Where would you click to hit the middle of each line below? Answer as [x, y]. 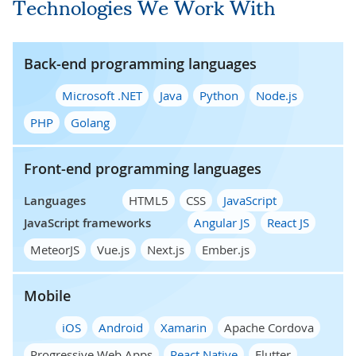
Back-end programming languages [140, 63]
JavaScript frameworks [87, 222]
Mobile [47, 295]
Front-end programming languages [143, 168]
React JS [288, 222]
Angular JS [222, 222]
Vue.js [113, 249]
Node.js [277, 95]
